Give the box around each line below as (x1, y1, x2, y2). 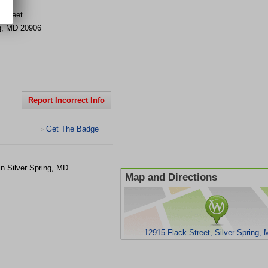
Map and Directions (125, 172, 217, 183)
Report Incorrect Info (28, 96, 105, 105)
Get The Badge (46, 124, 99, 133)
